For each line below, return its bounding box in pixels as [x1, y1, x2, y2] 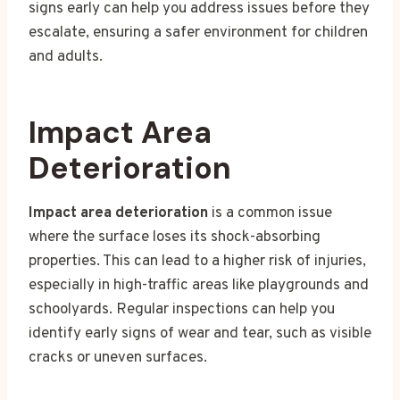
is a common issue [208, 203, 332, 223]
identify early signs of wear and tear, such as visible [29, 323, 371, 344]
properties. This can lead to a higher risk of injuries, [29, 251, 366, 271]
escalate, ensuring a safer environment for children [29, 22, 368, 43]
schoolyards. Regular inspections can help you [29, 299, 335, 320]
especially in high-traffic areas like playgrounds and [29, 275, 369, 296]
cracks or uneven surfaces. [29, 347, 207, 368]
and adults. [29, 46, 103, 67]
